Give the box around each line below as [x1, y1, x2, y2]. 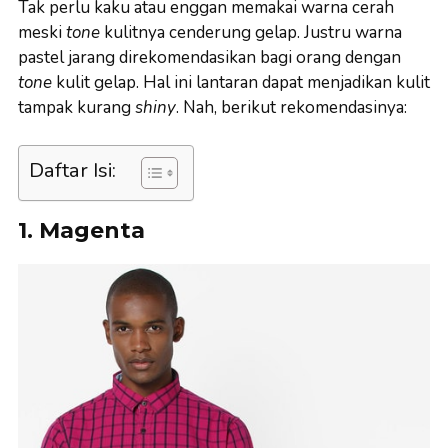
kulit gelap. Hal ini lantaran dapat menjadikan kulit [52, 70, 430, 94]
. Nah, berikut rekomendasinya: [176, 95, 407, 119]
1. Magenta [18, 217, 145, 244]
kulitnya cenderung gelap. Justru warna [104, 20, 402, 44]
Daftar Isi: [29, 156, 116, 184]
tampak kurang [18, 95, 135, 119]
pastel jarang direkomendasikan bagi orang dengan [18, 45, 401, 69]
